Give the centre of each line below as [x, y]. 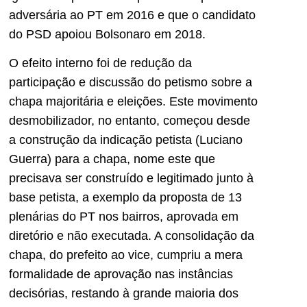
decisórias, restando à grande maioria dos [124, 294]
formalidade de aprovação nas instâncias [121, 274]
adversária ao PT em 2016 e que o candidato [132, 15]
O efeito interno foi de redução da [100, 63]
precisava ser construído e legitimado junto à [131, 179]
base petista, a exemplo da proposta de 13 [125, 198]
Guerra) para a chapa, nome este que [112, 159]
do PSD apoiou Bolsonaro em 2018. [107, 35]
